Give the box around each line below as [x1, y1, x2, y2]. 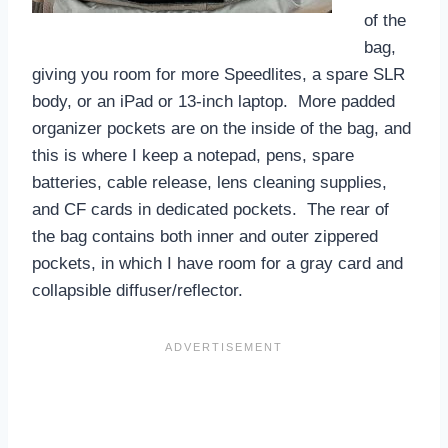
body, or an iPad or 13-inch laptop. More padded [32, 91, 395, 111]
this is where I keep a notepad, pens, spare [32, 145, 354, 165]
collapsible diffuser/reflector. [32, 280, 243, 300]
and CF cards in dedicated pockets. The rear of [32, 199, 389, 219]
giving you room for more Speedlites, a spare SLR [32, 64, 405, 84]
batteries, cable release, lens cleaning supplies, [32, 172, 387, 192]
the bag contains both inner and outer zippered [32, 226, 378, 246]
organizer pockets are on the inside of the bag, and [32, 118, 411, 138]
